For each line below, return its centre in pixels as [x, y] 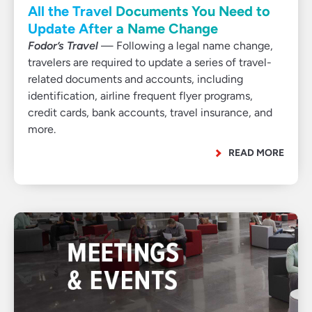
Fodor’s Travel [63, 46]
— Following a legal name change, [186, 46]
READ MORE [256, 153]
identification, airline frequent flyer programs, [140, 96]
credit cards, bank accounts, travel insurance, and [150, 112]
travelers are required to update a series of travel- [150, 62]
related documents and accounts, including [135, 79]
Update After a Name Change [123, 29]
